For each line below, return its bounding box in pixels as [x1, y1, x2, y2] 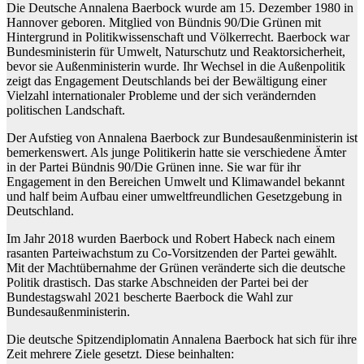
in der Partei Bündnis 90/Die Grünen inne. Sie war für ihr [6, 159, 301, 174]
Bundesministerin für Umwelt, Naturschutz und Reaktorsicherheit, [6, 44, 345, 58]
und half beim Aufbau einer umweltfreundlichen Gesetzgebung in [6, 188, 342, 203]
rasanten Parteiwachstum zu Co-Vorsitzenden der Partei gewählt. [6, 245, 337, 260]
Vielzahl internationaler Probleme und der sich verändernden [6, 88, 316, 102]
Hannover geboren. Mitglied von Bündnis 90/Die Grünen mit [6, 15, 321, 29]
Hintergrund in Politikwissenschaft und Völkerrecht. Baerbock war [6, 29, 349, 44]
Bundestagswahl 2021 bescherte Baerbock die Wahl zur [6, 289, 292, 304]
